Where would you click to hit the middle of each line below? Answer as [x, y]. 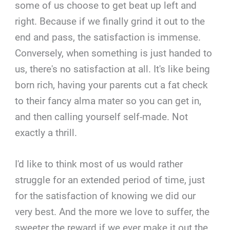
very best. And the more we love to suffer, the [112, 212]
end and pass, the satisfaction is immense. [108, 37]
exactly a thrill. [46, 132]
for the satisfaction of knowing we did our [106, 196]
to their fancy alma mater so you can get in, [108, 101]
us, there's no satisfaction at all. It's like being [113, 69]
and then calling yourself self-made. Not [102, 117]
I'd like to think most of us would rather [99, 164]
